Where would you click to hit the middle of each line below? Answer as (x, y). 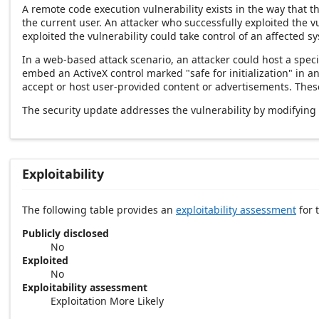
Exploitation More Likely (107, 301)
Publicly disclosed (66, 234)
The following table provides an (99, 210)
